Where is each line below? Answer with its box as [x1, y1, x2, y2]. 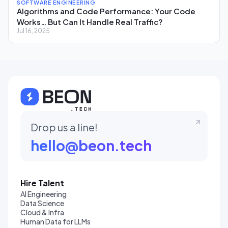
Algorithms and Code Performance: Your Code [17, 6, 195, 16]
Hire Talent [20, 177, 64, 188]
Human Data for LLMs [20, 216, 91, 226]
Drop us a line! [31, 120, 98, 133]
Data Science [20, 198, 64, 208]
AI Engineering [20, 189, 67, 198]
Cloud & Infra [20, 207, 64, 217]
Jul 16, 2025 [17, 26, 50, 35]
